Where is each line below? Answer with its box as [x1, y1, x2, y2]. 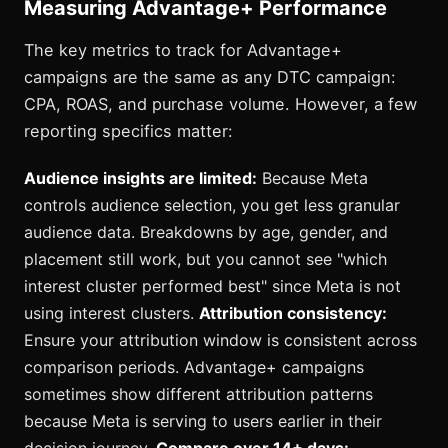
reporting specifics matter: [24, 121, 233, 142]
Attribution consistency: [199, 303, 387, 324]
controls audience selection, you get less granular [24, 195, 400, 216]
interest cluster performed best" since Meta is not [24, 276, 401, 297]
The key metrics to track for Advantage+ [24, 40, 342, 61]
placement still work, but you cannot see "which [24, 249, 387, 270]
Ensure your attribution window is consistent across [24, 330, 417, 351]
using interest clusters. [24, 303, 199, 324]
